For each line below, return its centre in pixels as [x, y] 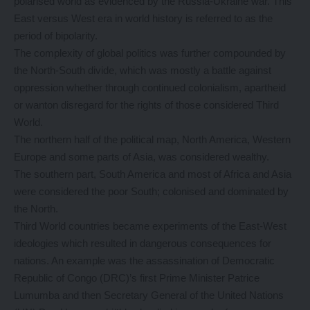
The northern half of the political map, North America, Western [152, 140]
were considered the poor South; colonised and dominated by [151, 192]
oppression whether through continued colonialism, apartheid [150, 88]
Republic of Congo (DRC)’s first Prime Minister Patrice [137, 278]
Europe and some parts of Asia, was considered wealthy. [142, 157]
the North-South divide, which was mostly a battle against [143, 71]
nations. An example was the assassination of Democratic [144, 261]
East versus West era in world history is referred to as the [143, 19]
